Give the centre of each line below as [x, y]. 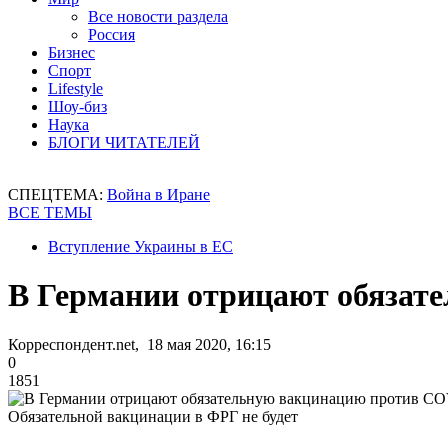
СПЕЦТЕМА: [57, 194]
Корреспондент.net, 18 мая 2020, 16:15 [139, 344]
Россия [111, 34]
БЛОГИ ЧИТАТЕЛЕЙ [124, 142]
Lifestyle [75, 88]
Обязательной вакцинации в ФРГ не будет [153, 416]
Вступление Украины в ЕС [140, 246]
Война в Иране [158, 194]
